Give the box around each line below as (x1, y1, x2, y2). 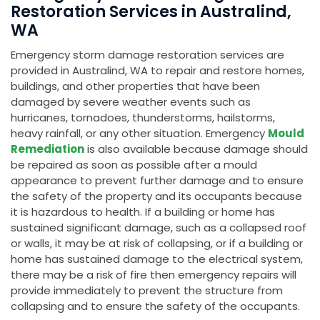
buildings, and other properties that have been (11, 79, 260, 94)
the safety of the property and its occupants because (11, 189, 302, 204)
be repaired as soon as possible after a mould (11, 157, 257, 173)
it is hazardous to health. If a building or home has (11, 204, 275, 220)
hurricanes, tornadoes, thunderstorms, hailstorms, (11, 110, 275, 126)
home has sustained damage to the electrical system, (11, 251, 303, 267)
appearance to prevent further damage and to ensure (11, 173, 304, 189)
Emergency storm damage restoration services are (11, 47, 284, 63)
